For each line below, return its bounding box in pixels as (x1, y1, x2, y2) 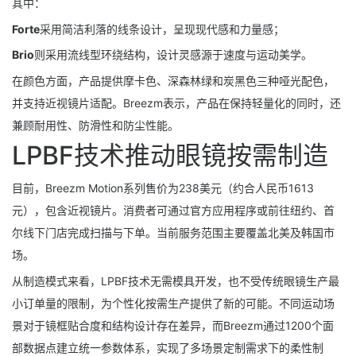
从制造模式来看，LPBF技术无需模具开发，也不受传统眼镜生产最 (12, 273, 339, 288)
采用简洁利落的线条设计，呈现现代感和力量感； (40, 21, 284, 36)
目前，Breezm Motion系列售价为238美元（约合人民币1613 (12, 180, 314, 195)
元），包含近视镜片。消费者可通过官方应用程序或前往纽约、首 (12, 203, 335, 217)
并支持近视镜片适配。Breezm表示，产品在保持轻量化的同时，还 (12, 96, 341, 110)
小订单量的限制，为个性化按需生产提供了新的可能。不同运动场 (12, 296, 335, 310)
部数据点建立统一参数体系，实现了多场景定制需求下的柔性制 (12, 340, 323, 354)
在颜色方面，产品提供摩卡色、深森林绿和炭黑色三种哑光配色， (12, 74, 335, 88)
